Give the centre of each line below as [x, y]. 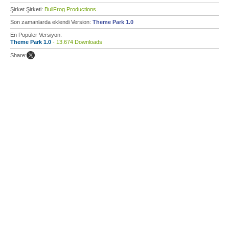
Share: [18, 55]
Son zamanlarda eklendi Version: [51, 22]
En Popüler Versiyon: [36, 35]
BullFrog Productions [70, 9]
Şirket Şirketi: [27, 9]
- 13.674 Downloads [77, 42]
